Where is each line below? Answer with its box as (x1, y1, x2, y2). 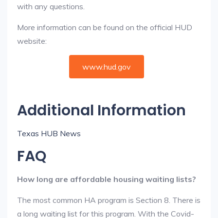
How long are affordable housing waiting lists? (17, 174, 196, 184)
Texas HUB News (17, 128, 81, 138)
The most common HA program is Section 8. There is (17, 195, 200, 205)
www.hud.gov (82, 62, 131, 72)
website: (17, 36, 47, 46)
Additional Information (17, 100, 186, 121)
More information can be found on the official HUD (17, 22, 192, 32)
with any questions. (17, 1, 85, 11)
